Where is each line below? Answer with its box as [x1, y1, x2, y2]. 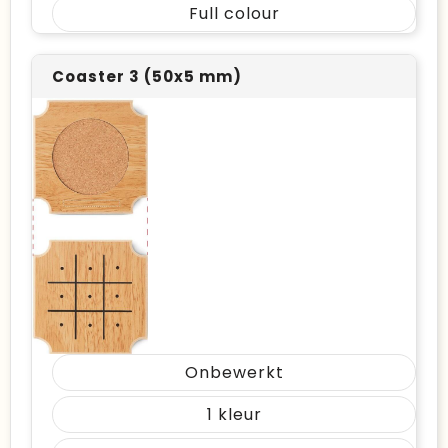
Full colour [188, 2, 280, 25]
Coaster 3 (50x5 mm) [52, 66, 242, 87]
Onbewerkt [184, 361, 284, 384]
